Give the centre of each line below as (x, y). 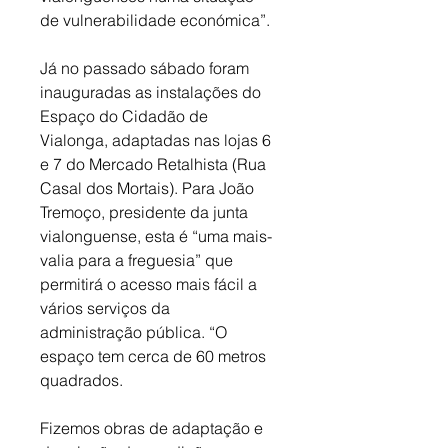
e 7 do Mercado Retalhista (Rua (155, 164)
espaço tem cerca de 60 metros (155, 356)
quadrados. (83, 380)
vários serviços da (107, 308)
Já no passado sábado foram (146, 68)
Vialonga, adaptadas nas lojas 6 (157, 140)
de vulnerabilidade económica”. (157, 20)
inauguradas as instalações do (152, 92)
